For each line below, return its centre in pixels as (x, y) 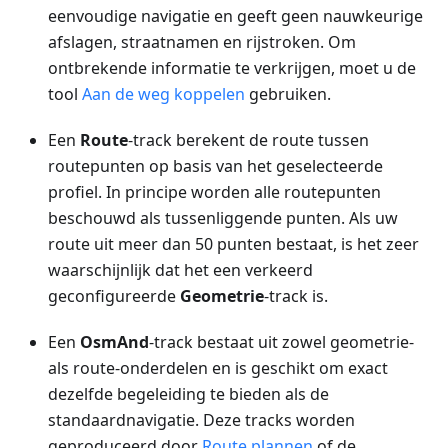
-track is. (296, 296)
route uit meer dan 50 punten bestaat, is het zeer (233, 244)
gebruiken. (288, 94)
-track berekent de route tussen (248, 140)
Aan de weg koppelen (163, 94)
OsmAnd (114, 342)
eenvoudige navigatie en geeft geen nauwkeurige (235, 16)
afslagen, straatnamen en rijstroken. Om (202, 42)
